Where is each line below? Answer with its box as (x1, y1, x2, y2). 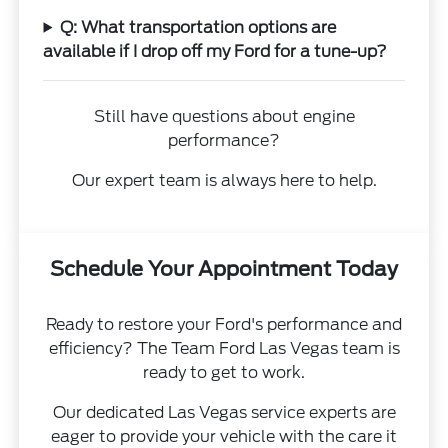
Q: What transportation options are (60, 17, 337, 37)
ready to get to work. (143, 362, 305, 382)
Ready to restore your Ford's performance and (46, 314, 402, 334)
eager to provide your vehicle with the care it (51, 426, 397, 446)
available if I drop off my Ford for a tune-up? (43, 41, 388, 61)
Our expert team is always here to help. (71, 170, 377, 190)
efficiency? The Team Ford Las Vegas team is (48, 338, 400, 358)
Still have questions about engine (93, 106, 355, 126)
